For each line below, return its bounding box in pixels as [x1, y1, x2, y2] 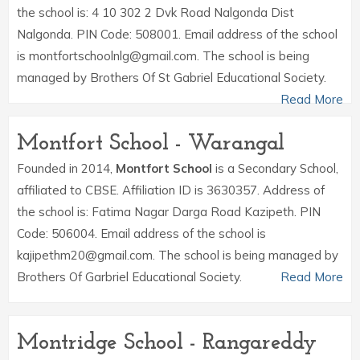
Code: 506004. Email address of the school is [17, 226, 266, 241]
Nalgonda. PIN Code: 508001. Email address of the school [17, 27, 337, 42]
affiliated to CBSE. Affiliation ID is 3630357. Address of [17, 182, 325, 198]
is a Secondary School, [212, 161, 338, 176]
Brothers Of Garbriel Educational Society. [17, 269, 242, 284]
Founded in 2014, [17, 161, 116, 176]
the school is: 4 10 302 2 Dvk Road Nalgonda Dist [17, 5, 294, 20]
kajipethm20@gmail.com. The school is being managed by [17, 247, 338, 263]
